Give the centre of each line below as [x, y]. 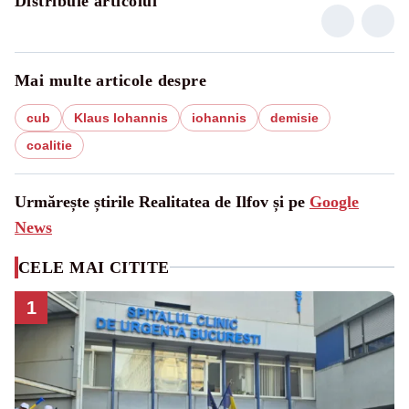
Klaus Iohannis [121, 117]
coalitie [49, 145]
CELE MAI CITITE [94, 267]
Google [334, 201]
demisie [294, 117]
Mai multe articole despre [111, 80]
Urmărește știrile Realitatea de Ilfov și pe [162, 201]
